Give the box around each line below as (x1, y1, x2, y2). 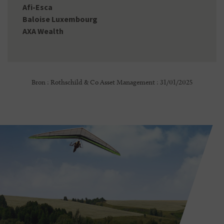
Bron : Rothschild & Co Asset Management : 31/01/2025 (31, 78, 192, 86)
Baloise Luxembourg (22, 14, 97, 24)
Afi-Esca (22, 2, 52, 12)
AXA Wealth (22, 26, 63, 36)
